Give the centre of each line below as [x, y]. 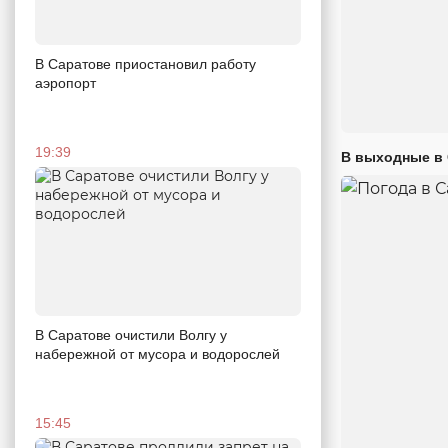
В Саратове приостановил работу [145, 63]
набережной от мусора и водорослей [157, 354]
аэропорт [65, 82]
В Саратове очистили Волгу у [131, 335]
